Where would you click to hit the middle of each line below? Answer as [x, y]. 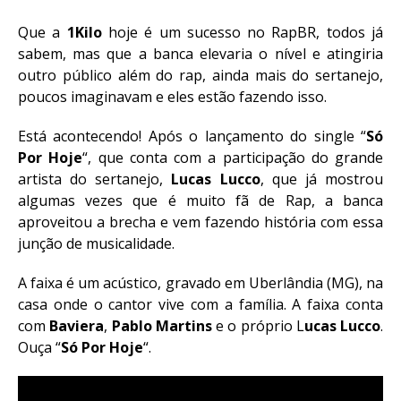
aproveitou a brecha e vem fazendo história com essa [200, 222]
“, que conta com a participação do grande [233, 158]
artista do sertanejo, [91, 179]
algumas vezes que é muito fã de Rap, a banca [200, 200]
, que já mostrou [322, 179]
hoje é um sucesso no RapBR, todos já [243, 32]
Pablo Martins [162, 326]
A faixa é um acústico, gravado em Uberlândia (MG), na [200, 283]
